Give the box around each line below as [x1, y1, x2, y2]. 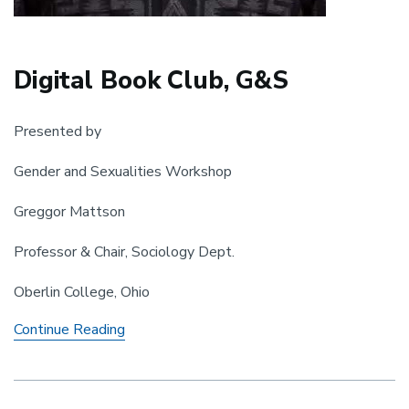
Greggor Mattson [14, 201, 125, 222]
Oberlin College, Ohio [14, 281, 150, 302]
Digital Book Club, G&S [14, 63, 289, 98]
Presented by [14, 121, 101, 142]
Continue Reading [14, 319, 125, 340]
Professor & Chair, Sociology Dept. [14, 241, 235, 262]
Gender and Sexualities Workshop [14, 161, 232, 182]
